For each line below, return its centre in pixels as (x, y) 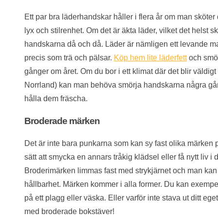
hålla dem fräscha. (56, 99)
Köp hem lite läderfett (150, 58)
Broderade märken (62, 121)
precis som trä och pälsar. (69, 58)
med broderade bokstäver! (69, 211)
